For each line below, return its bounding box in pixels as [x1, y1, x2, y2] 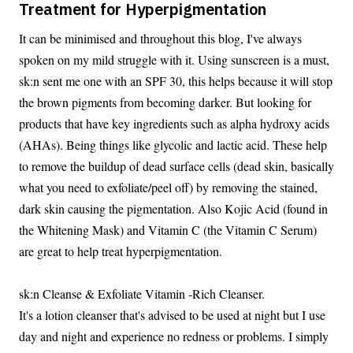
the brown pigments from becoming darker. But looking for [19, 93, 311, 110]
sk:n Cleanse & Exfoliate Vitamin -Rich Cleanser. [19, 284, 265, 302]
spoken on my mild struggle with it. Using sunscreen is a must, [19, 50, 329, 68]
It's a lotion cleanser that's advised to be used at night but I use [19, 306, 325, 323]
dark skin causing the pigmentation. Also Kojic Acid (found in [19, 199, 328, 217]
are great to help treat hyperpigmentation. [19, 242, 222, 259]
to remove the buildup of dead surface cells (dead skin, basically [19, 157, 334, 174]
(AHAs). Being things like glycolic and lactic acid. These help [19, 136, 327, 153]
